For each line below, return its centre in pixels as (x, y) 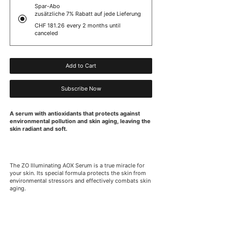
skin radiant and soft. (38, 129)
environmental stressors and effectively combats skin (80, 180)
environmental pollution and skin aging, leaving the (80, 121)
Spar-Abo (47, 6)
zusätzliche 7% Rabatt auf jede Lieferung (88, 14)
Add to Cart (81, 66)
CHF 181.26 (50, 26)
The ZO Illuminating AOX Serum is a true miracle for (77, 165)
